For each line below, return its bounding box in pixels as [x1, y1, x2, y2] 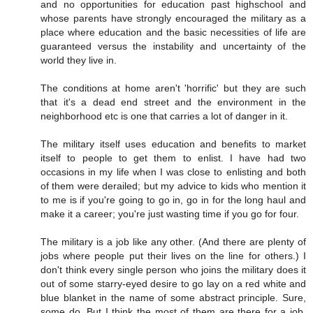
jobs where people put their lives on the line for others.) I [41, 250, 306, 262]
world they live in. [41, 54, 117, 66]
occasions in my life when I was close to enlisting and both [41, 166, 306, 178]
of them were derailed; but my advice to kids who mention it [41, 180, 306, 192]
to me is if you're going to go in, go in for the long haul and [41, 194, 306, 206]
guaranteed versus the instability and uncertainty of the [41, 41, 306, 52]
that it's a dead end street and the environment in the [41, 96, 306, 108]
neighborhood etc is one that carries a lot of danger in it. [41, 110, 288, 122]
